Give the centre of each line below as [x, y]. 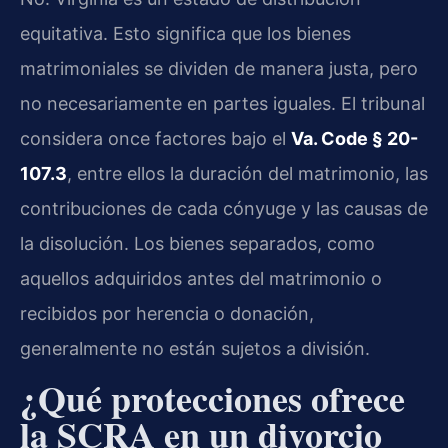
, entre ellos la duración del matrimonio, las [247, 173]
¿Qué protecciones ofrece [212, 398]
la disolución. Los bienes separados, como [197, 243]
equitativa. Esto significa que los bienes [185, 33]
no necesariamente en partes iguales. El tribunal [222, 103]
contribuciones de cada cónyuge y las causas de [224, 208]
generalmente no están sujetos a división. [195, 348]
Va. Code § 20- [354, 138]
